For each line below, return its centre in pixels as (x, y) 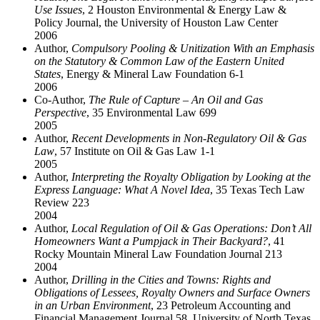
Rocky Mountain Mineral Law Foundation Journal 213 (158, 254)
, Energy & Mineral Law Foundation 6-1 (152, 74)
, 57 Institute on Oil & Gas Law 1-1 (135, 151)
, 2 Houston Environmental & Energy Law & (184, 9)
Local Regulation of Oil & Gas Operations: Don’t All (191, 228)
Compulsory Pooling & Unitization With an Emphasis (193, 48)
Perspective (60, 112)
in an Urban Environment (92, 305)
